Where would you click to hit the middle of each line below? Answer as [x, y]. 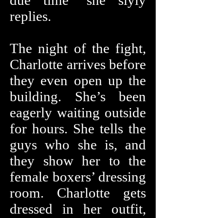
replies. [30, 16]
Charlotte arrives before [78, 64]
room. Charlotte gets [78, 193]
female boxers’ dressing [78, 177]
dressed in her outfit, [78, 209]
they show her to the [78, 161]
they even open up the [78, 80]
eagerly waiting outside [78, 112]
